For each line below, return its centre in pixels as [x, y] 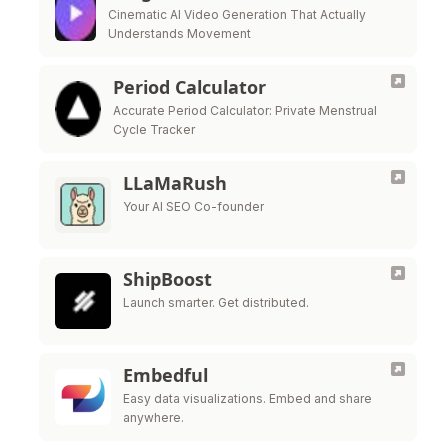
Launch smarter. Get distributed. [216, 302]
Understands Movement [179, 33]
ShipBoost [167, 279]
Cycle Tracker [154, 129]
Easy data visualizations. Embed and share [247, 398]
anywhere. [153, 417]
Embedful [165, 375]
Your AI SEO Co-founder [193, 206]
